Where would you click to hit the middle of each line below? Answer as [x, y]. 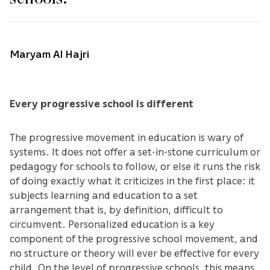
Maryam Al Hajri [49, 53]
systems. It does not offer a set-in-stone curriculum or [135, 151]
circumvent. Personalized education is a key [112, 223]
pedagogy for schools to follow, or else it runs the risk [135, 165]
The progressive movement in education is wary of [127, 137]
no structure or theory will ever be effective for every [134, 252]
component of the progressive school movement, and [134, 238]
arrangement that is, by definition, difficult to [116, 209]
